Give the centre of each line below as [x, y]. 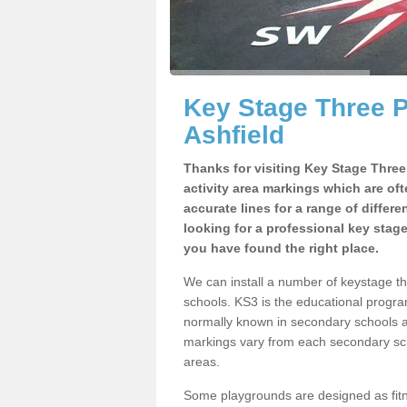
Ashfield [234, 135]
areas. [202, 362]
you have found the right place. [281, 248]
